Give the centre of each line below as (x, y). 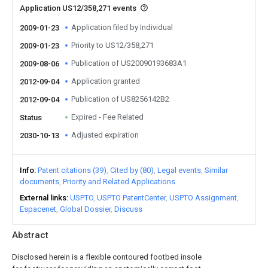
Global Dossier (85, 209)
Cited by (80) (132, 170)
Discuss (128, 209)
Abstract (30, 235)
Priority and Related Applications (119, 182)
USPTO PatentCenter (131, 198)
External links (43, 198)
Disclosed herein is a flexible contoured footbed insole (107, 257)
